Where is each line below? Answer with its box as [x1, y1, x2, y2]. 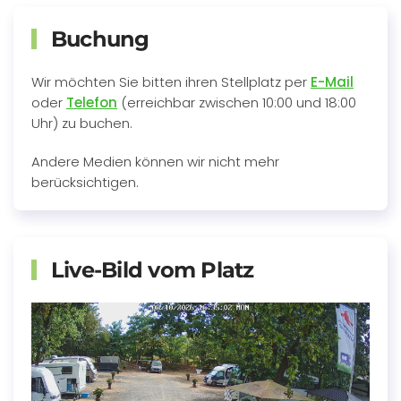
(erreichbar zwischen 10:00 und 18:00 [121, 93, 356, 113]
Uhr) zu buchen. [31, 114, 132, 133]
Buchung [45, 26, 149, 53]
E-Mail [311, 73, 354, 92]
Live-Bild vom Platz [45, 257, 254, 284]
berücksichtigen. [31, 173, 139, 192]
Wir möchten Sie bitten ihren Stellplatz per [31, 73, 311, 92]
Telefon [66, 93, 117, 113]
